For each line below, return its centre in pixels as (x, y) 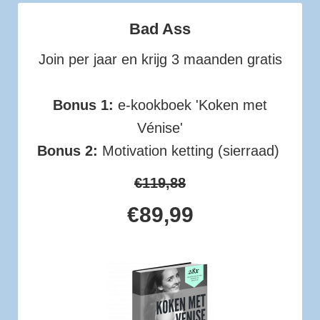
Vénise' (160, 127)
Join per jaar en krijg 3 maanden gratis (160, 59)
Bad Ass (160, 29)
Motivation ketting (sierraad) (190, 150)
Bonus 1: (83, 105)
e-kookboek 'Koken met (190, 105)
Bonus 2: (67, 150)
